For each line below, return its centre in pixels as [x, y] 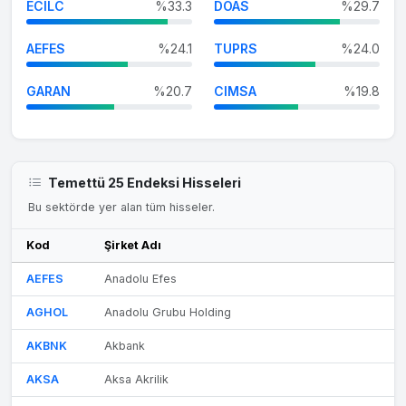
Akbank [125, 346]
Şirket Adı [133, 246]
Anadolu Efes [140, 279]
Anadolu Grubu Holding [168, 313]
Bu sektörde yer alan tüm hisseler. [121, 207]
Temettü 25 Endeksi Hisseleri [144, 183]
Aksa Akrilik [136, 380]
